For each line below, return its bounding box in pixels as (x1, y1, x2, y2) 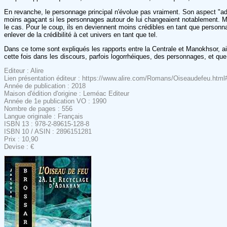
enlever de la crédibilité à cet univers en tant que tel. (4, 30, 158, 39)
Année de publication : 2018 (4, 82, 86, 90)
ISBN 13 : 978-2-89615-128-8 (4, 120, 89, 128)
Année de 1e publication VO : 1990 (4, 97, 106, 105)
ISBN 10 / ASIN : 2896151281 (4, 127, 92, 135)
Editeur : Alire (4, 66, 44, 74)
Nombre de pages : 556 (4, 104, 72, 112)
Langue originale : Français (4, 112, 83, 120)
